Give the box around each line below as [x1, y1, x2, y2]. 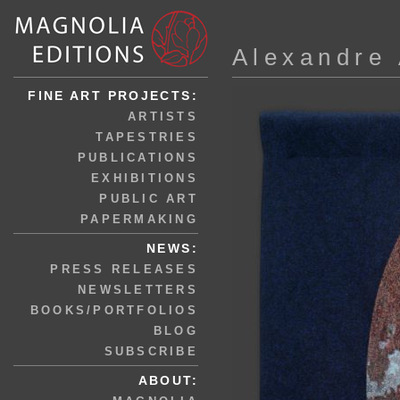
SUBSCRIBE [104, 345, 198, 358]
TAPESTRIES [96, 130, 198, 144]
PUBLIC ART [99, 192, 198, 205]
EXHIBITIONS [91, 171, 198, 185]
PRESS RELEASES [50, 262, 198, 276]
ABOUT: [137, 373, 198, 387]
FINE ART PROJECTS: [28, 88, 198, 103]
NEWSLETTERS [78, 283, 198, 296]
